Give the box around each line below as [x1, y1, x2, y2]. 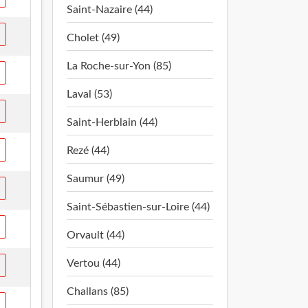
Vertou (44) [67, 258, 120, 269]
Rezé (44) [67, 145, 109, 156]
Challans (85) [67, 286, 129, 297]
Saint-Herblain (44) [67, 117, 157, 128]
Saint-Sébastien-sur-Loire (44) [67, 201, 210, 212]
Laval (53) [67, 89, 112, 100]
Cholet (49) [67, 32, 120, 43]
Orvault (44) [67, 230, 124, 241]
